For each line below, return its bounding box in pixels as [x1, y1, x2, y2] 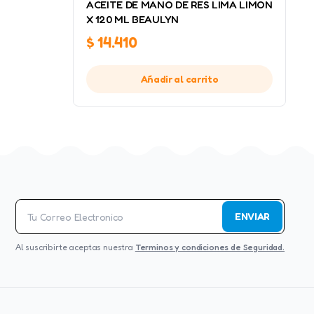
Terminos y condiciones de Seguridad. [135, 242, 285, 252]
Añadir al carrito [140, 73, 219, 85]
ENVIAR [234, 210, 270, 222]
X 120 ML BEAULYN [86, 13, 179, 26]
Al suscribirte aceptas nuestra [15, 242, 135, 252]
